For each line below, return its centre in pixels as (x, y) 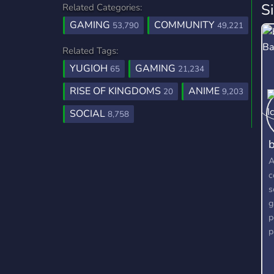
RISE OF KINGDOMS (117, 91)
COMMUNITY (186, 25)
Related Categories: (102, 7)
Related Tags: (90, 51)
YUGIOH (90, 68)
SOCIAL (89, 114)
